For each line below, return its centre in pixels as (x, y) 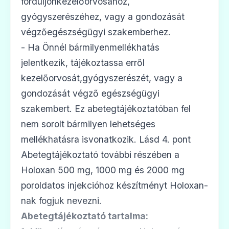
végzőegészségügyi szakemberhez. (96, 32)
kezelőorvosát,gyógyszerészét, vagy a (102, 78)
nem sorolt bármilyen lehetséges (88, 124)
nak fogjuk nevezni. (61, 200)
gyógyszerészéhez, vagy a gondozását (103, 16)
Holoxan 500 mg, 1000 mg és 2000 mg (103, 170)
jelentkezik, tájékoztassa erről (83, 62)
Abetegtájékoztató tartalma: (85, 216)
